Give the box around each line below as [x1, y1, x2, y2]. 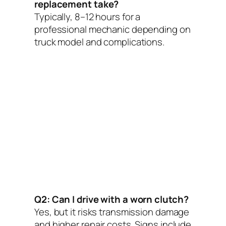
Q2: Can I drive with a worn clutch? [34, 192, 189, 206]
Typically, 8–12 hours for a [34, 10, 141, 23]
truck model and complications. [34, 35, 164, 48]
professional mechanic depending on [34, 22, 191, 36]
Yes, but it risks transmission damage [34, 205, 190, 218]
